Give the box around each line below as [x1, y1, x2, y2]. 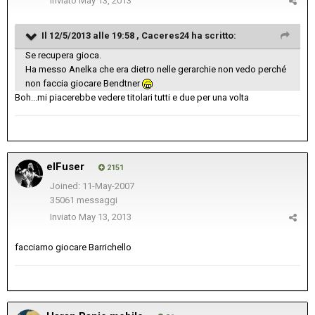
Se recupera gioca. [25, 50, 101, 61]
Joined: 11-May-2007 [49, 181, 134, 192]
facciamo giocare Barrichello [15, 242, 131, 253]
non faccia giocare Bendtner [25, 78, 142, 89]
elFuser [46, 160, 84, 174]
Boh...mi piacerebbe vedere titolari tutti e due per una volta [15, 92, 249, 103]
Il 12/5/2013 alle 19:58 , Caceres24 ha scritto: [41, 30, 236, 41]
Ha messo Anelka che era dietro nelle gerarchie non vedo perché [25, 64, 286, 75]
